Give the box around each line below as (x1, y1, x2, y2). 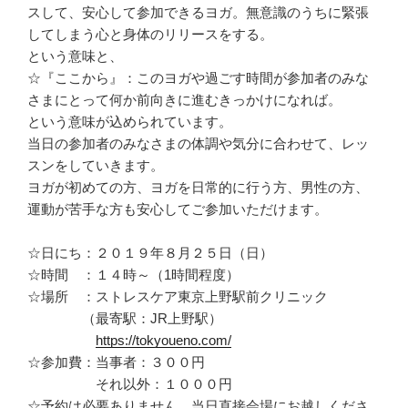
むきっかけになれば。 (205, 91, 342, 107)
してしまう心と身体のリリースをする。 (27, 25, 273, 42)
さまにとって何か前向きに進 (27, 91, 205, 107)
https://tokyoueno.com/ (96, 331, 231, 348)
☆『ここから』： (27, 69, 137, 86)
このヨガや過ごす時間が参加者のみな (137, 69, 369, 86)
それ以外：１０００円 (27, 375, 232, 392)
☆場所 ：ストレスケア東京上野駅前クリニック (27, 288, 328, 304)
